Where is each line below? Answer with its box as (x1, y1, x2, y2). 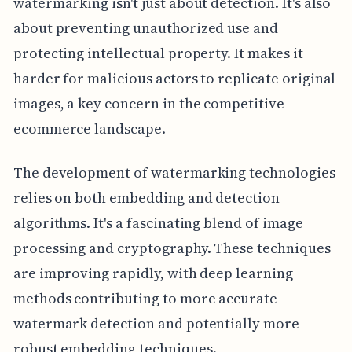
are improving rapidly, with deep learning (13, 263, 293, 284)
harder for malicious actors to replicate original (13, 68, 336, 89)
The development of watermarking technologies (13, 163, 335, 183)
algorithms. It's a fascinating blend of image (13, 213, 303, 233)
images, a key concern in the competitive (13, 93, 284, 114)
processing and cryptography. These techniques (13, 238, 331, 258)
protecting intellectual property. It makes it (13, 43, 303, 64)
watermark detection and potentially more (13, 313, 299, 334)
